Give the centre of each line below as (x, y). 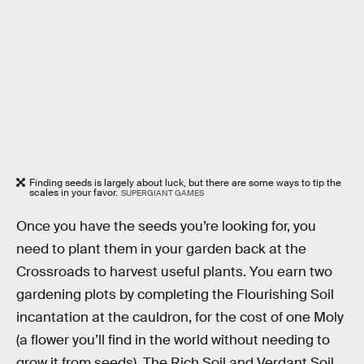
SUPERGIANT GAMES (162, 193)
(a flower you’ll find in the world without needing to (173, 340)
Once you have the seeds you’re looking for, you (166, 226)
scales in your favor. (74, 192)
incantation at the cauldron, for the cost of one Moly (180, 317)
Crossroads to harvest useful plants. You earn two (174, 271)
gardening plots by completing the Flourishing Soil (175, 294)
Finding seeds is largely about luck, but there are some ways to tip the (185, 182)
